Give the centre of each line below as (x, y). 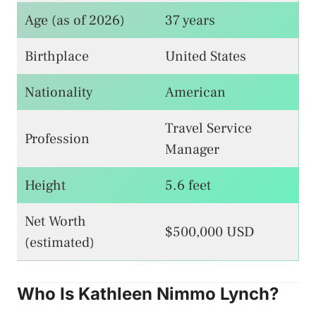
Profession (57, 139)
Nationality (59, 92)
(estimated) (60, 242)
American (195, 92)
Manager (192, 149)
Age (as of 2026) (75, 20)
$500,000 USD (210, 232)
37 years (190, 20)
